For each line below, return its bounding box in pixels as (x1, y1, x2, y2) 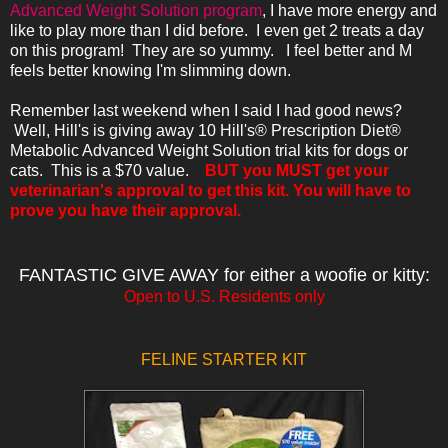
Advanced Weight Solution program (10, 2, 262, 20)
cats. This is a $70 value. (10, 162, 189, 180)
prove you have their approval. (10, 202, 241, 220)
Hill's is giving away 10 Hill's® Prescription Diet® (54, 122, 401, 140)
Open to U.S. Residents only (123, 288, 325, 306)
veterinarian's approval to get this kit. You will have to (10, 182, 411, 200)
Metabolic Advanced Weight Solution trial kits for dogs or (10, 142, 408, 160)
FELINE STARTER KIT (141, 351, 307, 369)
